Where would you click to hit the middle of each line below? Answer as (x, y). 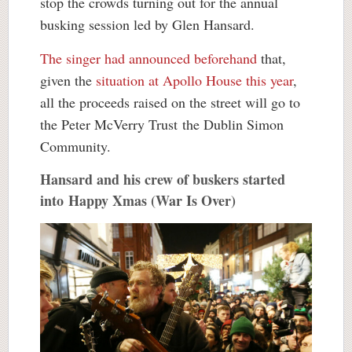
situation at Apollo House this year (194, 80)
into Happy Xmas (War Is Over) (138, 200)
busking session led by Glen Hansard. (147, 24)
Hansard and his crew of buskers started (163, 179)
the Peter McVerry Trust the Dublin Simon (162, 124)
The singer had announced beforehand (148, 58)
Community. (75, 146)
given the (68, 80)
